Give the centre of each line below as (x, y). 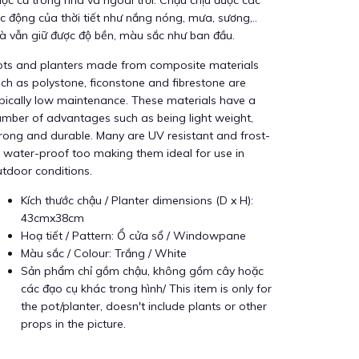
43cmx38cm (52, 218)
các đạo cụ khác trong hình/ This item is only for (146, 288)
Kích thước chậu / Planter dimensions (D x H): (137, 200)
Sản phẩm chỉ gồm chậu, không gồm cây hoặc (142, 271)
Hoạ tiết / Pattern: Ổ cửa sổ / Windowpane (133, 236)
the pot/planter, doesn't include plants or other (144, 306)
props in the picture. (73, 324)
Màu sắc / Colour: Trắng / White (104, 253)
